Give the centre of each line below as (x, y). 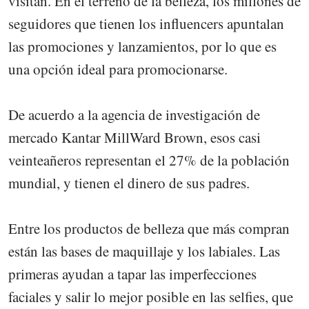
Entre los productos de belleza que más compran (149, 229)
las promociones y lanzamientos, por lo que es (142, 47)
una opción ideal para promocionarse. (118, 69)
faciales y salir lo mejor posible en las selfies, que (151, 297)
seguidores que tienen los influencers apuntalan (146, 24)
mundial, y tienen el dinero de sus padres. (129, 183)
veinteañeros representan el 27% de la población (149, 160)
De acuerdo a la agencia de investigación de (134, 115)
